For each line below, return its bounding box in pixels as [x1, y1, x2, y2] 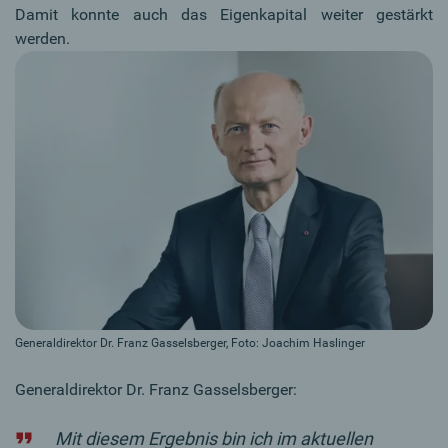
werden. [15, 29, 70, 48]
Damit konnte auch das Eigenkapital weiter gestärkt [15, 5, 433, 24]
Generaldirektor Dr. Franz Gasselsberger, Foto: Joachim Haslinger [15, 335, 365, 350]
